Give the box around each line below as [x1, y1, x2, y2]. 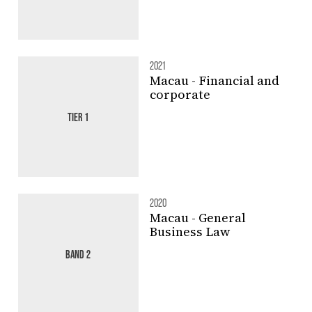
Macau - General [149, 208, 246, 226]
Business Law [149, 222, 230, 240]
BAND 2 [65, 247, 91, 260]
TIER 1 [68, 109, 89, 123]
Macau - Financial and [149, 71, 279, 89]
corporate [149, 85, 210, 103]
